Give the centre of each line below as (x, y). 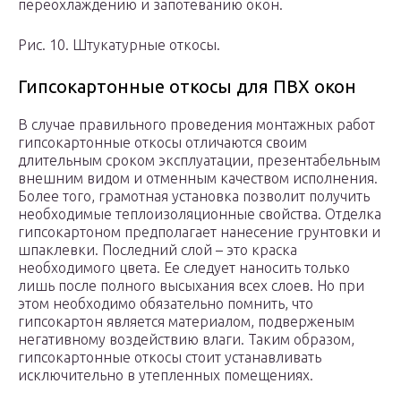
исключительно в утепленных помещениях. (166, 375)
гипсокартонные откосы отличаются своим (162, 143)
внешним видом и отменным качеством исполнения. (198, 179)
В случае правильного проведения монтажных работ (196, 125)
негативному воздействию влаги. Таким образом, (186, 340)
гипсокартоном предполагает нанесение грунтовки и (199, 232)
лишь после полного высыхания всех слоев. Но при (191, 286)
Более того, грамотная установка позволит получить (194, 196)
